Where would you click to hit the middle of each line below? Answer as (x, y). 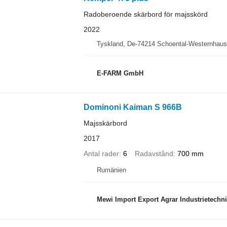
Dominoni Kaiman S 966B (133, 107)
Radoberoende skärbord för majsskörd (145, 14)
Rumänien (111, 170)
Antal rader (101, 154)
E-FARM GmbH (120, 73)
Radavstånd (154, 154)
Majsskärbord (105, 123)
